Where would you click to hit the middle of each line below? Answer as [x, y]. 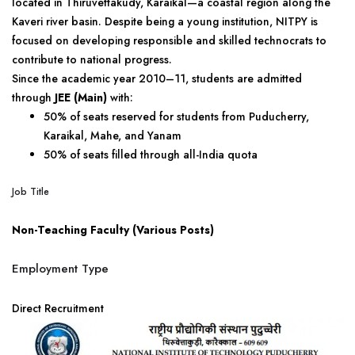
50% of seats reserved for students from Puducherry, [176, 116]
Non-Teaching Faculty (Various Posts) [113, 230]
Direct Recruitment [58, 308]
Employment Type [60, 269]
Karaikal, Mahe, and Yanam [113, 136]
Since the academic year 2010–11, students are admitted [157, 78]
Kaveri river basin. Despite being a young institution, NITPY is [165, 21]
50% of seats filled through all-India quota [151, 155]
